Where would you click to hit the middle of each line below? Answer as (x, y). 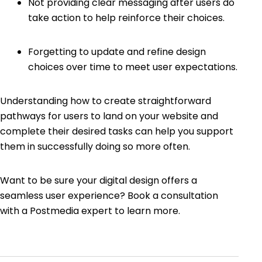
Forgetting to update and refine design (117, 51)
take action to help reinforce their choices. (126, 18)
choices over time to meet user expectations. (133, 67)
